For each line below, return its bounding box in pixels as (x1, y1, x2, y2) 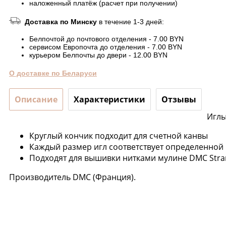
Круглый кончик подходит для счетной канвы (29, 130, 208, 141)
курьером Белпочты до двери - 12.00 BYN (29, 50, 167, 59)
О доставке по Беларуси (9, 69, 97, 77)
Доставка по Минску (25, 17, 99, 26)
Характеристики (74, 93, 145, 105)
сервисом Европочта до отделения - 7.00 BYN (29, 42, 182, 51)
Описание (15, 93, 58, 105)
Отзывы (161, 93, 196, 105)
